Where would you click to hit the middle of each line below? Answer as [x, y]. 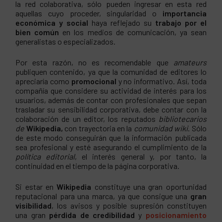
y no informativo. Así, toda [162, 81]
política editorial [45, 157]
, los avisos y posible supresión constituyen [129, 205]
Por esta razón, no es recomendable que [94, 62]
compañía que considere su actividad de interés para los [111, 91]
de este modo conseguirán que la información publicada [111, 138]
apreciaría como [43, 81]
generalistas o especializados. [66, 42]
